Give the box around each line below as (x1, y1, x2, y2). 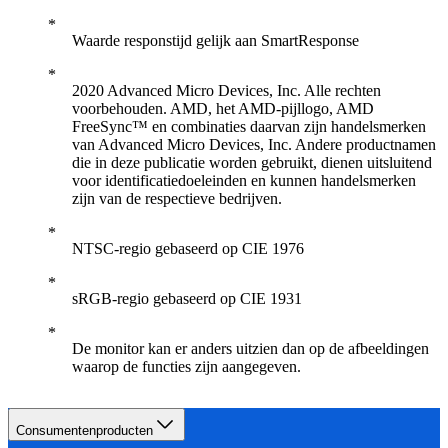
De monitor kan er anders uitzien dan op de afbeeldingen (72, 340, 429, 357)
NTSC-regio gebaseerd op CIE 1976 (72, 240, 304, 257)
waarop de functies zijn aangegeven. (72, 358, 301, 375)
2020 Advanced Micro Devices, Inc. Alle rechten (72, 82, 381, 99)
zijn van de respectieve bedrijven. (72, 190, 282, 207)
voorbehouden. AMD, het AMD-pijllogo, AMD (72, 100, 374, 117)
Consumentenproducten (16, 423, 153, 438)
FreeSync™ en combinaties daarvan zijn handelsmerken (72, 118, 426, 135)
